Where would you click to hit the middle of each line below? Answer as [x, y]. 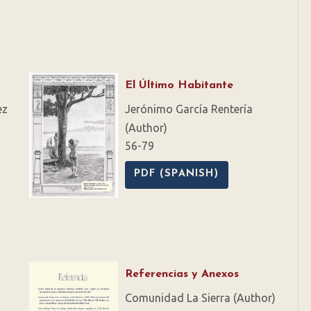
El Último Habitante [179, 86]
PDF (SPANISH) [176, 174]
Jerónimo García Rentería [188, 109]
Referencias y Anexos [182, 275]
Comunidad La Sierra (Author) [200, 298]
